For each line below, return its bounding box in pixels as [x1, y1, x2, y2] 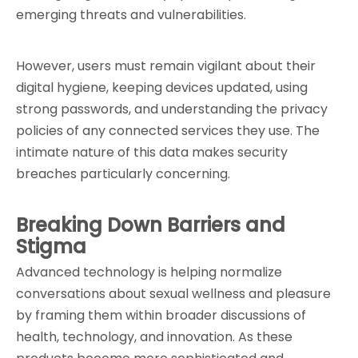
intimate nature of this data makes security [16, 143, 288, 161]
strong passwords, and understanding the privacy [16, 100, 328, 118]
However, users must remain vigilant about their [16, 57, 316, 75]
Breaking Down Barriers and [16, 212, 285, 238]
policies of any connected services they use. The [16, 121, 320, 140]
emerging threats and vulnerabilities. [16, 6, 246, 24]
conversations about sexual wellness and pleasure [16, 284, 331, 303]
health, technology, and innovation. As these [16, 328, 292, 346]
